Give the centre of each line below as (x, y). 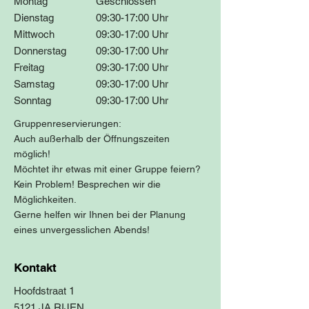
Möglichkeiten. (45, 199)
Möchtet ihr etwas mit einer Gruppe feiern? (107, 169)
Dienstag (34, 18)
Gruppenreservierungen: (68, 123)
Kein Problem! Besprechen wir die (87, 184)
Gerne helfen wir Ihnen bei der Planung (100, 215)
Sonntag (32, 100)
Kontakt (35, 268)
